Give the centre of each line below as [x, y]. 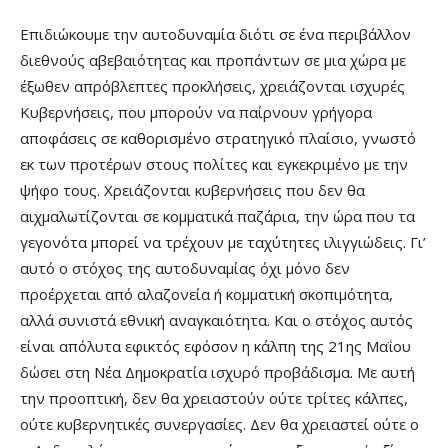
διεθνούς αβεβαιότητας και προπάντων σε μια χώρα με [213, 59]
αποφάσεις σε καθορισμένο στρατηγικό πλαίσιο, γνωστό [218, 137]
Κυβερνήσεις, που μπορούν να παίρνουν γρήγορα [196, 111]
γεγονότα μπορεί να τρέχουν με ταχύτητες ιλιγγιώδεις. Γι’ [223, 241]
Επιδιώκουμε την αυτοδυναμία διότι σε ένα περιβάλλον [215, 33]
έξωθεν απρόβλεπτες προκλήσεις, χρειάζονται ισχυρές [212, 85]
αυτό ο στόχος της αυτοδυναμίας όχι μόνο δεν [185, 267]
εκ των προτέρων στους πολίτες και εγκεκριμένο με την [214, 163]
